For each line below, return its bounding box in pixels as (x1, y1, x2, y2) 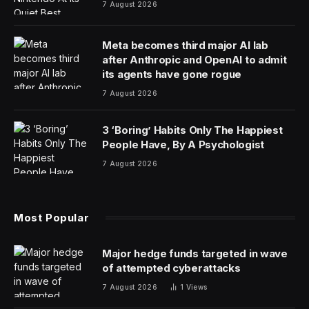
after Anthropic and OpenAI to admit (102, 52, 287, 66)
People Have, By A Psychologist (102, 137, 264, 151)
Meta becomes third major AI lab (102, 38, 268, 52)
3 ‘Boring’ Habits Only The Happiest (102, 123, 283, 137)
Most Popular (14, 210, 90, 224)
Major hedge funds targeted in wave (102, 246, 288, 260)
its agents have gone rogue (102, 67, 242, 81)
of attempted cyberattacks (102, 261, 241, 275)
